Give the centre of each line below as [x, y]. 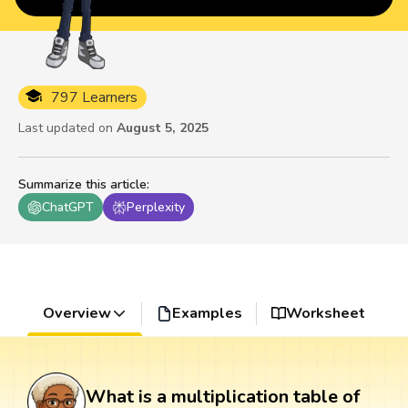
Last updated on [66, 128]
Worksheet [326, 314]
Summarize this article [82, 185]
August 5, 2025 [163, 128]
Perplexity [156, 208]
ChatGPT [68, 208]
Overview [76, 314]
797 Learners [94, 98]
